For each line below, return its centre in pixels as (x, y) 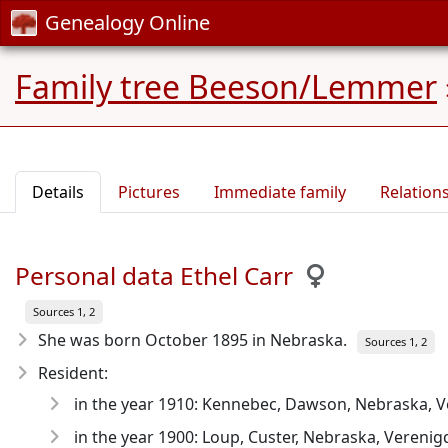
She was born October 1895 (143, 340)
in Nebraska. (297, 340)
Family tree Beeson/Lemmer (226, 86)
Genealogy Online (127, 22)
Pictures (149, 192)
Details (58, 192)
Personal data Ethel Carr (154, 275)
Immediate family (280, 192)
